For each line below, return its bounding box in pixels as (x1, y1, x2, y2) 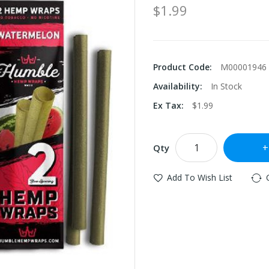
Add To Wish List (167, 172, 232, 183)
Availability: (153, 80, 205, 92)
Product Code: (153, 61, 214, 73)
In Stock (211, 80, 242, 92)
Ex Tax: (153, 100, 186, 111)
